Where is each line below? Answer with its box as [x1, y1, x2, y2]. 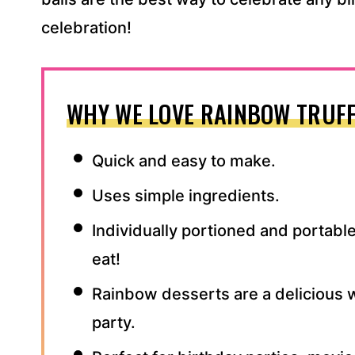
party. [92, 313, 136, 332]
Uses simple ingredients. [92, 186, 280, 205]
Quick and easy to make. [92, 151, 276, 170]
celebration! [41, 18, 132, 37]
